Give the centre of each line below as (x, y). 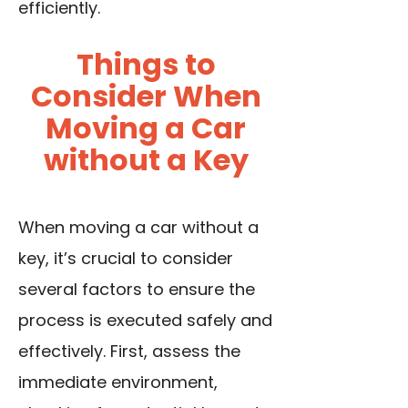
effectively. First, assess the (129, 352)
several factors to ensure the (137, 290)
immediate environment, (118, 382)
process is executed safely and (145, 321)
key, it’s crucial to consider (126, 259)
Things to (146, 65)
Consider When (146, 97)
